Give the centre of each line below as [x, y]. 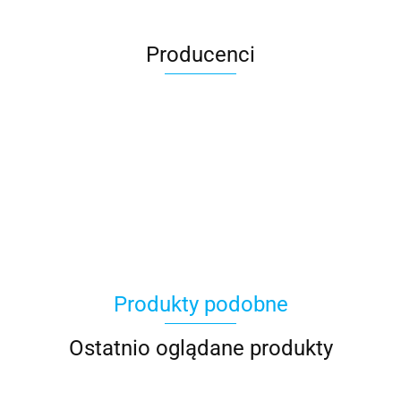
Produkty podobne [200, 305]
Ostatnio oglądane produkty [200, 349]
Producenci [200, 55]
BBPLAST [200, 177]
